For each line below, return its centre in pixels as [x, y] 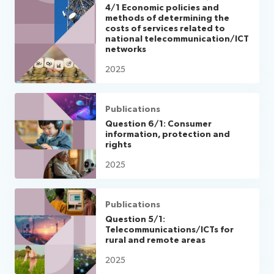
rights [119, 145]
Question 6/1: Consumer [159, 124]
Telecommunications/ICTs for [170, 230]
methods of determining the [168, 18]
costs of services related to [165, 28]
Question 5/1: [135, 219]
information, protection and [168, 134]
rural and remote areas [156, 240]
